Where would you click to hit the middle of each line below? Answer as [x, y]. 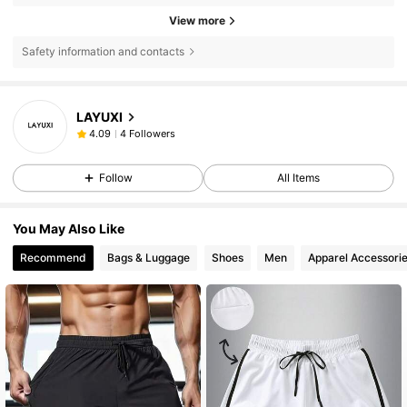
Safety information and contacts [103, 52]
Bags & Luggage [149, 258]
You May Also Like [69, 229]
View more [197, 21]
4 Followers [147, 133]
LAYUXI [99, 116]
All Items [299, 178]
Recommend [54, 258]
